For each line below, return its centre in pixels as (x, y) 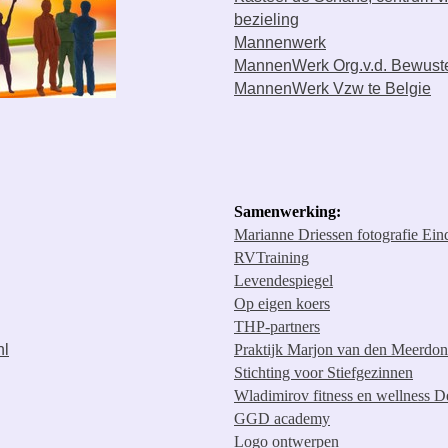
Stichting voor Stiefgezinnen (323, 372)
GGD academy (282, 418)
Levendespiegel (283, 280)
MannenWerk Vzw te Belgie (332, 88)
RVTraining (271, 257)
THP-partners (277, 326)
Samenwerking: (287, 211)
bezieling (266, 19)
